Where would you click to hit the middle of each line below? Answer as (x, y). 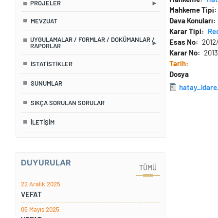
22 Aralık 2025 (41, 184)
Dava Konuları (191, 21)
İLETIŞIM (42, 122)
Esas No (182, 42)
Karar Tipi (185, 31)
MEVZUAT (44, 21)
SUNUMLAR (46, 83)
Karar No (183, 53)
